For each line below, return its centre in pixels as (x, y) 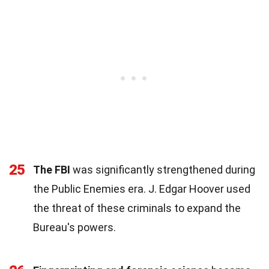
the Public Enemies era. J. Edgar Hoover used (142, 189)
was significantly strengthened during (163, 169)
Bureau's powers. (74, 227)
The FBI (52, 169)
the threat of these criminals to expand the (137, 208)
